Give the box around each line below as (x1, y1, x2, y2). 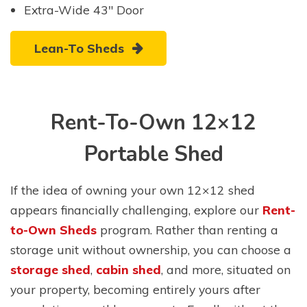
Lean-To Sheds (34, 40, 124, 56)
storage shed (10, 261, 90, 277)
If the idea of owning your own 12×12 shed (10, 182, 255, 197)
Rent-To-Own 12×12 (51, 108, 256, 137)
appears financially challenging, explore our (10, 201, 262, 217)
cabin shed (96, 261, 161, 277)
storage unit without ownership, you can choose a (10, 241, 291, 257)
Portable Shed (84, 139, 223, 169)
